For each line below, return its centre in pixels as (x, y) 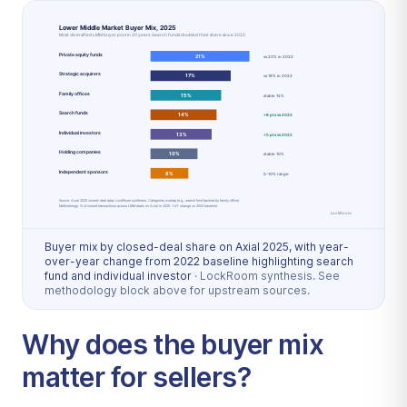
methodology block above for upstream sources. (177, 290)
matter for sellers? (137, 377)
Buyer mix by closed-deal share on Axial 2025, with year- (197, 246)
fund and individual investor (118, 275)
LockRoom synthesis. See (270, 275)
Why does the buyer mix (173, 344)
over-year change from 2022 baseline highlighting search (199, 261)
